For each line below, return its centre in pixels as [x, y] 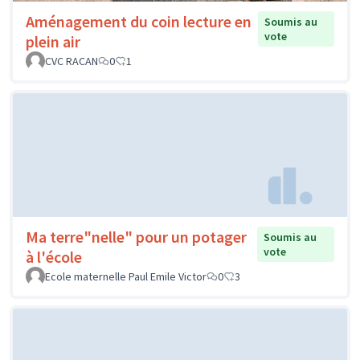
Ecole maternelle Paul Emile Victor [126, 276]
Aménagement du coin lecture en [139, 22]
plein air [53, 42]
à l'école [54, 256]
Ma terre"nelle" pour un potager [136, 236]
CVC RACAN [72, 61]
